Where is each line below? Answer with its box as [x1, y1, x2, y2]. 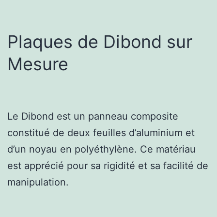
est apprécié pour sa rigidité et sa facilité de [7, 159, 208, 171]
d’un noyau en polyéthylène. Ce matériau [7, 143, 196, 155]
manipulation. [7, 176, 69, 188]
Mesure [7, 53, 68, 75]
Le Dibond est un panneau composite [7, 110, 178, 122]
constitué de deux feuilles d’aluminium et [7, 126, 195, 139]
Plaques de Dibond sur [7, 31, 192, 52]
